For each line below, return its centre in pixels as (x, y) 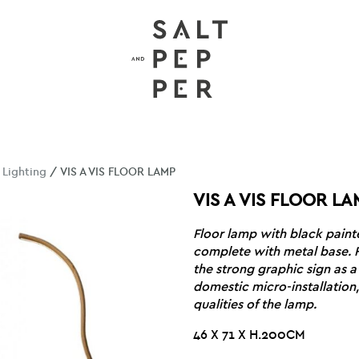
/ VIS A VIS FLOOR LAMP (111, 172)
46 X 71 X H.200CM (250, 335)
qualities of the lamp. (255, 305)
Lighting (25, 172)
